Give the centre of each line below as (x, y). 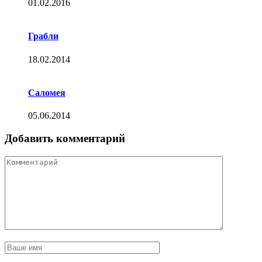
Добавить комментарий (65, 138)
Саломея (47, 92)
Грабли (43, 36)
